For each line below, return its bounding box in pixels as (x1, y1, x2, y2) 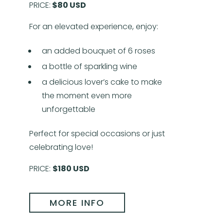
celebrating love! (29, 142, 93, 153)
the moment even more (42, 90, 132, 102)
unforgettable (42, 104, 95, 115)
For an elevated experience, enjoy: (29, 21, 158, 33)
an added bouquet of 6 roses (42, 45, 155, 57)
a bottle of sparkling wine (42, 61, 137, 73)
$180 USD (53, 163, 90, 175)
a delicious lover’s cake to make (42, 76, 162, 88)
